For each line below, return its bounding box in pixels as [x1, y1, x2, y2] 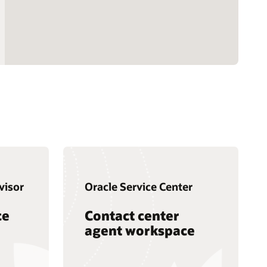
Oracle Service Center [84, 179, 193, 194]
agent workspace [84, 222, 195, 239]
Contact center [84, 207, 179, 224]
